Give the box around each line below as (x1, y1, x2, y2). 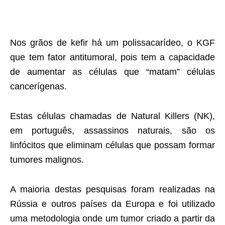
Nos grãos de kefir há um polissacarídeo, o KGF (10, 38, 215, 48)
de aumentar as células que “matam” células (10, 67, 215, 77)
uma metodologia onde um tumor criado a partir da (10, 213, 215, 224)
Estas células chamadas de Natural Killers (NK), (10, 111, 215, 122)
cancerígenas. (10, 81, 67, 92)
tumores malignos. (10, 155, 84, 165)
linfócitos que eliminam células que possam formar (10, 140, 215, 151)
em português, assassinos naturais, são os (10, 126, 215, 136)
